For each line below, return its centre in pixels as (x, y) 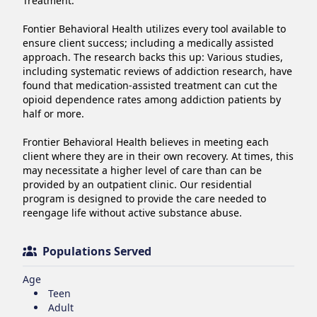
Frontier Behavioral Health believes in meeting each (146, 142)
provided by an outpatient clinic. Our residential (137, 184)
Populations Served (97, 251)
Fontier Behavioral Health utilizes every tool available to (154, 28)
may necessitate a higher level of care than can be (142, 170)
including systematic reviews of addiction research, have (157, 71)
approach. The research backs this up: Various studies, (153, 57)
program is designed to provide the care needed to (144, 198)
